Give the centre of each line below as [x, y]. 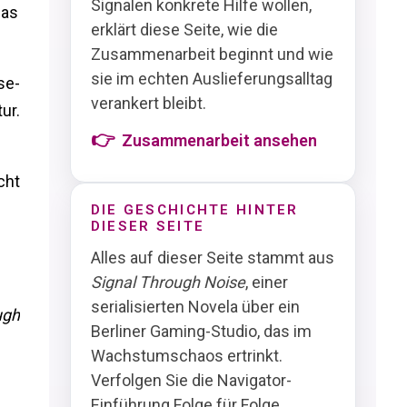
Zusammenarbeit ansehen [219, 140]
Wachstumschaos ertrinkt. [186, 355]
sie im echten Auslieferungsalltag [211, 79]
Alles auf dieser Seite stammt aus [212, 257]
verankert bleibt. [148, 104]
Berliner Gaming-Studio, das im [201, 331]
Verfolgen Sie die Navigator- [191, 380]
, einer [266, 282]
